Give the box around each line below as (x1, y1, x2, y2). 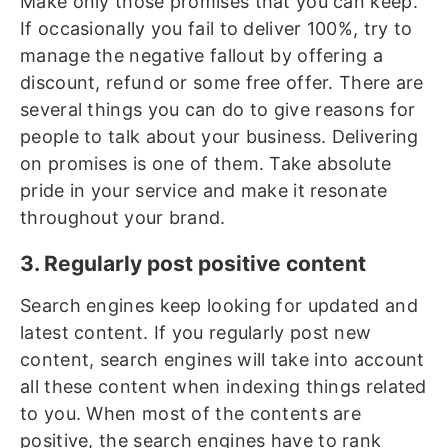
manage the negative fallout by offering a (20, 45, 384, 66)
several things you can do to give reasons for (20, 99, 416, 120)
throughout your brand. (20, 207, 226, 228)
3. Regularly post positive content (20, 251, 366, 276)
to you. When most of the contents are (20, 403, 362, 424)
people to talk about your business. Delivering (20, 126, 419, 147)
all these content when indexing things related (20, 376, 427, 397)
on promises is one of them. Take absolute (20, 153, 392, 174)
